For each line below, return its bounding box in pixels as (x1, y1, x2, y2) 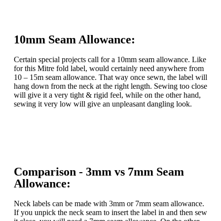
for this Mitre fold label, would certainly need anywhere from (14, 64, 204, 73)
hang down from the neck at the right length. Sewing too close (14, 82, 207, 90)
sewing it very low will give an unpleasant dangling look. (14, 100, 192, 108)
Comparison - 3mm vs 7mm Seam (14, 165, 184, 178)
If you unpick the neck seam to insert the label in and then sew (14, 208, 207, 217)
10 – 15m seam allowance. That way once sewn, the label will (14, 73, 207, 81)
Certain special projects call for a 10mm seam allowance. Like (14, 55, 206, 64)
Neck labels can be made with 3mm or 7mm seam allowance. (14, 199, 204, 208)
